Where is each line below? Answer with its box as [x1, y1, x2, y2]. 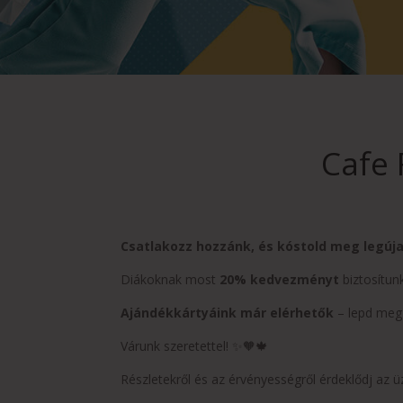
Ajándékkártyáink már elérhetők [121, 304, 335, 322]
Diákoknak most [121, 271, 220, 289]
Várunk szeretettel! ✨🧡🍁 [121, 337, 269, 355]
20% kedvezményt [219, 271, 340, 289]
